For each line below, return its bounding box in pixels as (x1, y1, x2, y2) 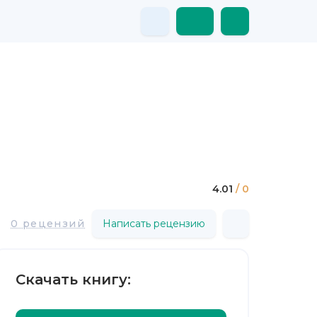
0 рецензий (11, 217, 85, 230)
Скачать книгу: (16, 271, 131, 288)
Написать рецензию (103, 217, 205, 230)
